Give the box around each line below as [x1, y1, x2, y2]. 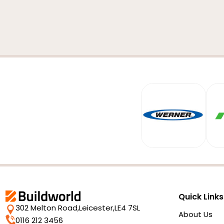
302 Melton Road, [15, 202, 79, 213]
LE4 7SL [114, 202, 140, 213]
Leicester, [79, 202, 115, 213]
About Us [178, 209, 212, 219]
